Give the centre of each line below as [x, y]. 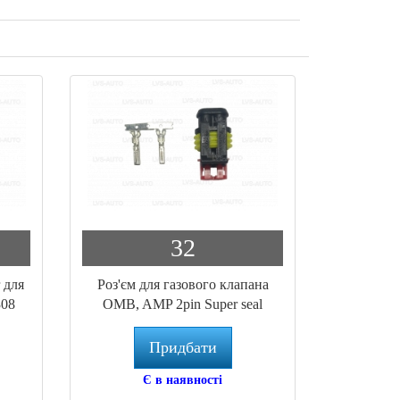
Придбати [183, 347]
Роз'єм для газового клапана [183, 284]
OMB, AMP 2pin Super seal [183, 304]
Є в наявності [183, 379]
